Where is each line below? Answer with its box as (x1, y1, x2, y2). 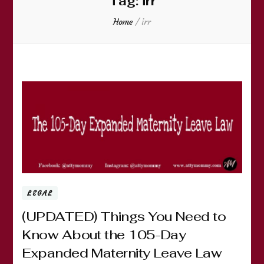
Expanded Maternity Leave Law (22, 244, 222, 261)
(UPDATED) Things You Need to (22, 207, 226, 225)
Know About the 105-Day (22, 226, 186, 243)
